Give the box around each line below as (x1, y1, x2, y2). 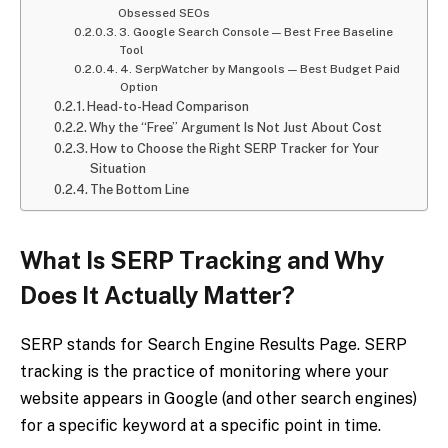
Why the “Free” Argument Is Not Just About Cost (89, 120, 383, 136)
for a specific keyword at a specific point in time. (20, 416, 381, 436)
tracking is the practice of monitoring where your (20, 362, 389, 382)
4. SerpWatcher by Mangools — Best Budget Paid (120, 62, 401, 77)
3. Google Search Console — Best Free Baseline (119, 25, 394, 40)
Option (120, 80, 159, 95)
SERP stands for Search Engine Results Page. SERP (20, 335, 407, 355)
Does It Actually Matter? (20, 281, 295, 310)
